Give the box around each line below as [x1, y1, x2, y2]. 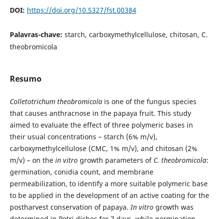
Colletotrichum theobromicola [9, 96, 102, 106]
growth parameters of [77, 155, 153, 165]
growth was [153, 202, 194, 212]
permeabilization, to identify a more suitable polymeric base [9, 178, 208, 188]
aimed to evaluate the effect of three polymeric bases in [9, 120, 193, 130]
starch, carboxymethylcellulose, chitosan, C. [64, 29, 208, 39]
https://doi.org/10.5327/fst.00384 [26, 5, 136, 15]
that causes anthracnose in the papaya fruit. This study [9, 108, 191, 118]
